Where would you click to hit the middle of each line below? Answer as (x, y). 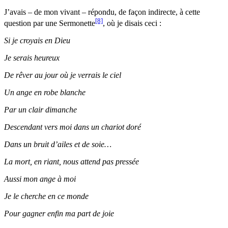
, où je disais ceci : (132, 23)
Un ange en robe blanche (45, 92)
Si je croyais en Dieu (37, 40)
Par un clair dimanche (40, 109)
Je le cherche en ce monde (46, 196)
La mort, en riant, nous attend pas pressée (72, 161)
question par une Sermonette (50, 23)
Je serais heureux (32, 58)
